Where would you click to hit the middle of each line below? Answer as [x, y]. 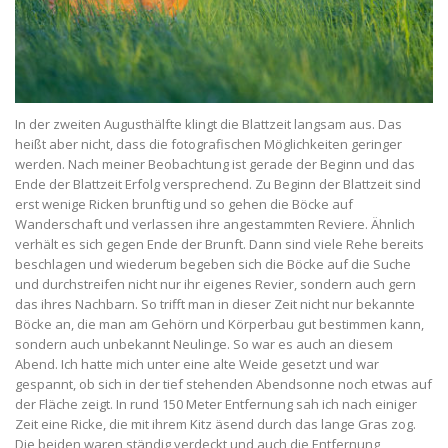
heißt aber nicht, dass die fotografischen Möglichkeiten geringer [208, 143]
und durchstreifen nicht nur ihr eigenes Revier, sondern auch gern [215, 283]
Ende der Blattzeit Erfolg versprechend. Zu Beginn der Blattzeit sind [218, 183]
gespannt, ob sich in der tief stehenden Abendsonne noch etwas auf [223, 383]
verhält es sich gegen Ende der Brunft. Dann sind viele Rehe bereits [219, 243]
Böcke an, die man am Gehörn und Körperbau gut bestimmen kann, [219, 323]
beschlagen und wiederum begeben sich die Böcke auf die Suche [213, 263]
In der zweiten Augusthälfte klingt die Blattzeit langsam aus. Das [208, 123]
